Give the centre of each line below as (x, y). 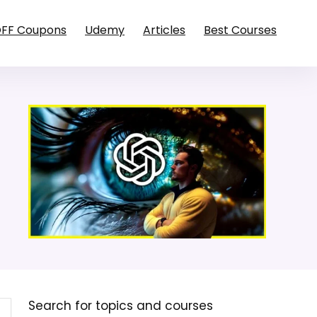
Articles (164, 30)
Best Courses (240, 30)
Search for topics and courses (121, 306)
